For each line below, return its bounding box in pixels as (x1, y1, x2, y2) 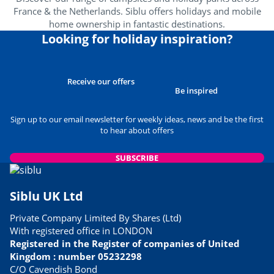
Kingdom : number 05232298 (10, 250, 142, 263)
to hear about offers (100, 125, 174, 136)
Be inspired (175, 85, 218, 97)
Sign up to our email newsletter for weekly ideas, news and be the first (10, 114, 264, 125)
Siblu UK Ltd (10, 188, 83, 205)
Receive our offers (67, 76, 135, 87)
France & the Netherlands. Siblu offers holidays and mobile (13, 5, 261, 18)
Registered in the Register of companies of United (10, 237, 240, 250)
